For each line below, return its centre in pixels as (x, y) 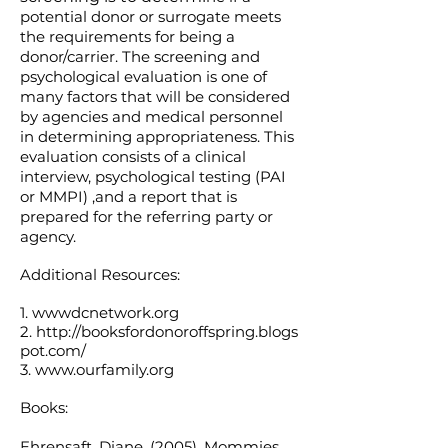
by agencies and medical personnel (151, 116)
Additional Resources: (100, 274)
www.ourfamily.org (104, 369)
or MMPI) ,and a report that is (128, 196)
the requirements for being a (127, 36)
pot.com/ (53, 350)
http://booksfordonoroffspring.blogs (167, 331)
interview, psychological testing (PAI (153, 176)
